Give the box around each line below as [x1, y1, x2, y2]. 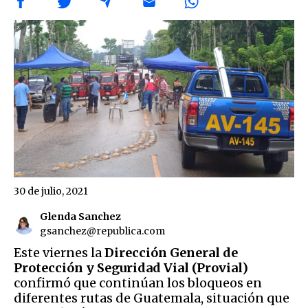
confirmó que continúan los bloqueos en [14, 274, 262, 291]
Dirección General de [104, 244, 238, 261]
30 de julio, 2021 [14, 184, 88, 197]
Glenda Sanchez [40, 210, 121, 223]
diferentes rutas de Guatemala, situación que [14, 289, 289, 306]
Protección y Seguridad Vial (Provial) [14, 259, 248, 276]
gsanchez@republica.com [40, 224, 165, 237]
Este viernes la [14, 244, 104, 261]
